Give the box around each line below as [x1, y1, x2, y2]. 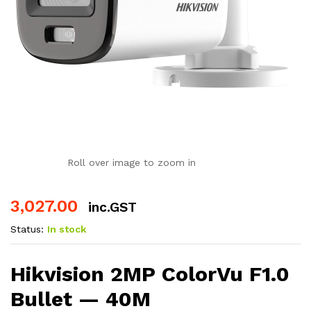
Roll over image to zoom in [67, 157, 196, 168]
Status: [10, 224, 44, 235]
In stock [47, 224, 86, 235]
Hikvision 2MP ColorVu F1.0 [10, 261, 289, 286]
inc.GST [88, 199, 137, 215]
